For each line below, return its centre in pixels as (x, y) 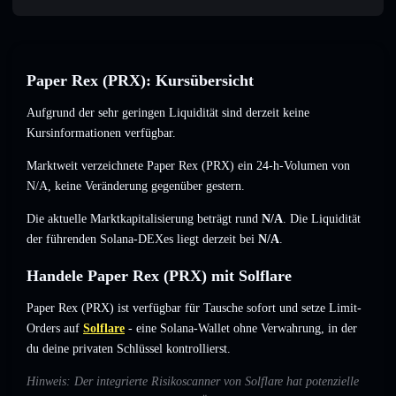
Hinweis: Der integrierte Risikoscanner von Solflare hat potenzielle (193, 382)
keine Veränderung (101, 187)
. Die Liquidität (322, 219)
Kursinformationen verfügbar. (101, 133)
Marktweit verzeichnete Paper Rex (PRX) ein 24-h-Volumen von (188, 166)
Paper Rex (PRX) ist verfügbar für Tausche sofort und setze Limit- (194, 308)
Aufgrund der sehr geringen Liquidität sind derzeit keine (168, 113)
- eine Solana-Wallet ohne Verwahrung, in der (241, 329)
